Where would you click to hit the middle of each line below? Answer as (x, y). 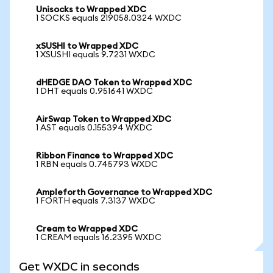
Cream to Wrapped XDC (87, 229)
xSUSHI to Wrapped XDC (87, 46)
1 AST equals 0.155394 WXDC (94, 128)
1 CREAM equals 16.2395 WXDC (99, 238)
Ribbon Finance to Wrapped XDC (105, 156)
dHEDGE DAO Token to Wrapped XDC (114, 83)
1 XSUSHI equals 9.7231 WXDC (96, 55)
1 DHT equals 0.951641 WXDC (94, 91)
